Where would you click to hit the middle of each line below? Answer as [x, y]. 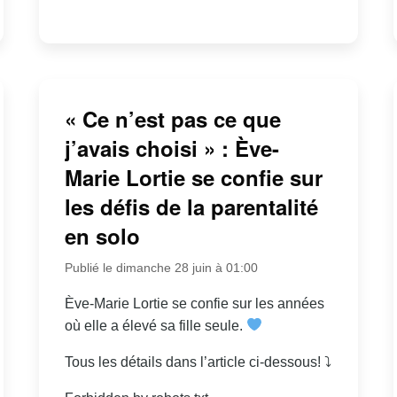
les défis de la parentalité [191, 206]
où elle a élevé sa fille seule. [155, 325]
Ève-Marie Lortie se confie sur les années [194, 303]
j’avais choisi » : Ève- [171, 148]
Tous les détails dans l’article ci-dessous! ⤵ [198, 362]
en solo [102, 235]
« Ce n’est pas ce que [172, 118]
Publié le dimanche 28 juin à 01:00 [161, 267]
